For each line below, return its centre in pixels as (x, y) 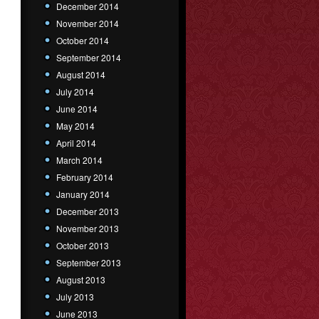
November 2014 (88, 23)
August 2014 (81, 74)
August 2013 (81, 279)
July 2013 (75, 296)
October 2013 (83, 245)
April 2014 (76, 142)
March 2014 (79, 159)
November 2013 (88, 228)
